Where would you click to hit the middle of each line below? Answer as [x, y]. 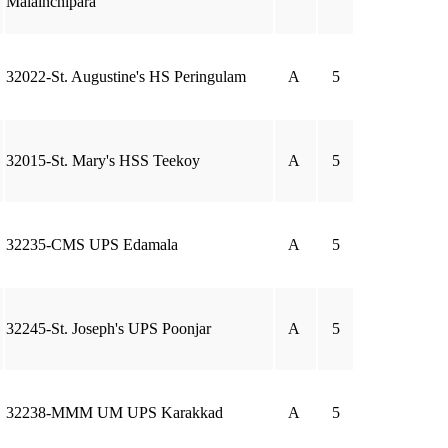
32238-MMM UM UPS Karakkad [114, 412]
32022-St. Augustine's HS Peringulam [126, 76]
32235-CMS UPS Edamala [92, 244]
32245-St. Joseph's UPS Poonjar [108, 328]
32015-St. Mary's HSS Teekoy [103, 160]
